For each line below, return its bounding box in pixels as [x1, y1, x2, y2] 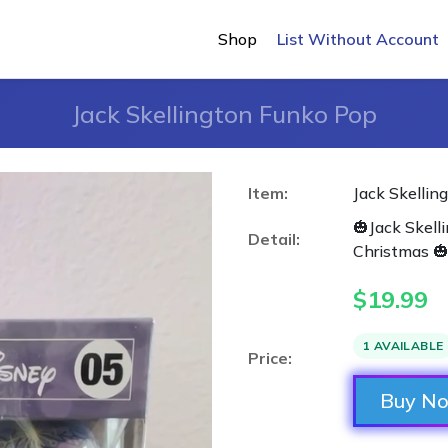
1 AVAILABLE [363, 338, 444, 353]
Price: [248, 348, 292, 368]
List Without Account [277, 29, 439, 49]
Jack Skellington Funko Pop [71, 99, 377, 129]
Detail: [248, 229, 300, 249]
